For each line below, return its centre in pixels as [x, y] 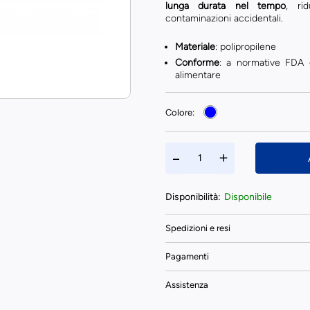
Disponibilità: [193, 197]
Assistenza [186, 285]
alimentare [198, 75]
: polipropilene [245, 47]
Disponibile [248, 197]
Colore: [180, 112]
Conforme [197, 63]
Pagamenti [187, 256]
